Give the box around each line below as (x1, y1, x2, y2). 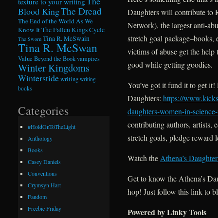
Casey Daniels (28, 158, 61, 166)
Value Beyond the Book (18, 54, 76, 63)
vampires (77, 54, 100, 63)
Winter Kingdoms (18, 60, 90, 74)
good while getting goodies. (127, 59, 213, 70)
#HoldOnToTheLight (28, 123, 76, 131)
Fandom (28, 193, 47, 201)
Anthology (28, 134, 53, 143)
